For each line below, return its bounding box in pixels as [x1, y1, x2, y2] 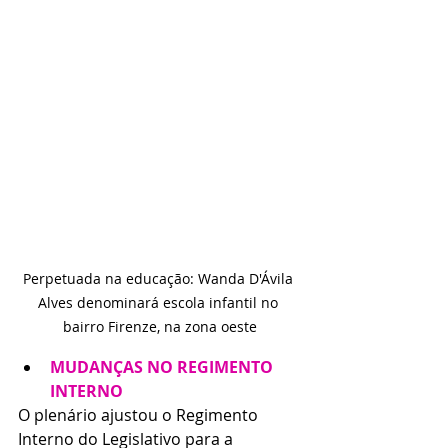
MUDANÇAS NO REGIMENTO [50, 355, 277, 378]
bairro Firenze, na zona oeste [63, 316, 257, 336]
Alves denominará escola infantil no [38, 292, 282, 312]
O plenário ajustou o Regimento [18, 403, 262, 426]
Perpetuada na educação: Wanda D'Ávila [23, 268, 297, 288]
